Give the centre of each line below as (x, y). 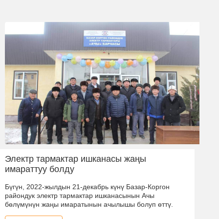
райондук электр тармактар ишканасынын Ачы (80, 195)
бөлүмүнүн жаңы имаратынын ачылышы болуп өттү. (89, 204)
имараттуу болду (40, 169)
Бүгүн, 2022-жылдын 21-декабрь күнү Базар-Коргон (87, 186)
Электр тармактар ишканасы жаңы (76, 159)
